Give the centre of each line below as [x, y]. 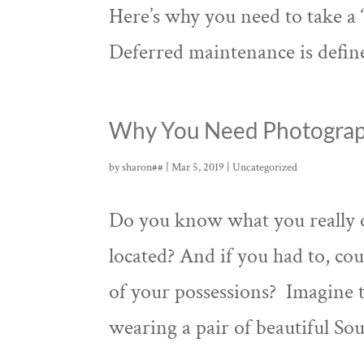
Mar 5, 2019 [198, 167]
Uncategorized [265, 167]
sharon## [143, 167]
